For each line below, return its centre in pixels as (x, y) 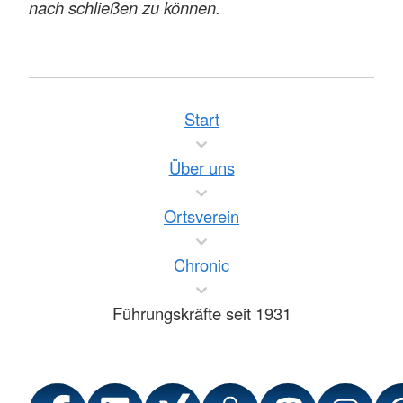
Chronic (201, 264)
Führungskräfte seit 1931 (201, 313)
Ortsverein (201, 215)
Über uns (201, 167)
